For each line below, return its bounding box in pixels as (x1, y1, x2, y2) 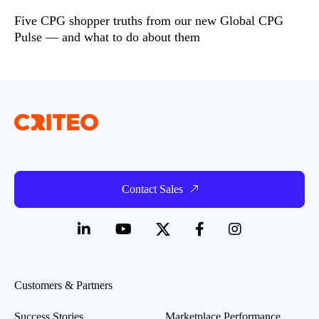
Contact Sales (121, 182, 183, 195)
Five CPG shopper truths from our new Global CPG (14, 13, 283, 28)
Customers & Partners (14, 278, 113, 291)
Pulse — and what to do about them (14, 29, 200, 44)
